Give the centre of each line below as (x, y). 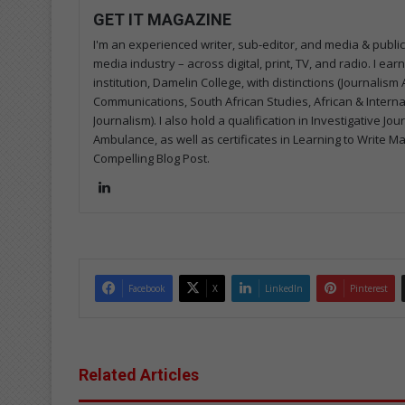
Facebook (147, 288)
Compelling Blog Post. (151, 158)
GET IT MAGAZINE (162, 19)
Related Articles (139, 374)
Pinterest (369, 288)
